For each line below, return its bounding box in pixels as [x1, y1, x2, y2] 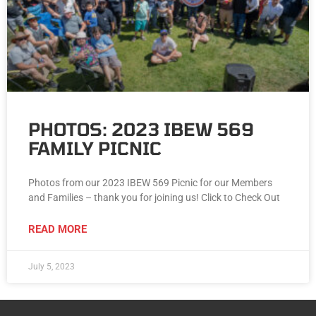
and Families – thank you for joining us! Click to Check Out [28, 192, 280, 204]
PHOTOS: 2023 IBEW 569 [28, 119, 254, 140]
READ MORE [28, 223, 87, 236]
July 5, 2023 [28, 262, 75, 272]
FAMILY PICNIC [28, 138, 162, 159]
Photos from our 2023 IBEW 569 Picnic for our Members [28, 177, 272, 189]
